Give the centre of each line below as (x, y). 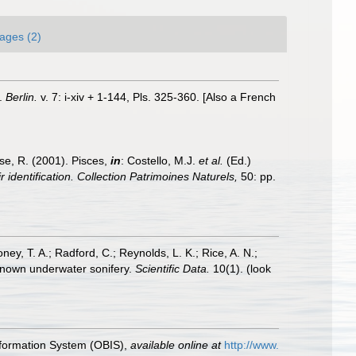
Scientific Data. (172, 269)
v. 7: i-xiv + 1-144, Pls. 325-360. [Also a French (157, 97)
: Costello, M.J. (160, 161)
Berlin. (21, 97)
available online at (176, 345)
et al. (211, 161)
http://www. (252, 345)
